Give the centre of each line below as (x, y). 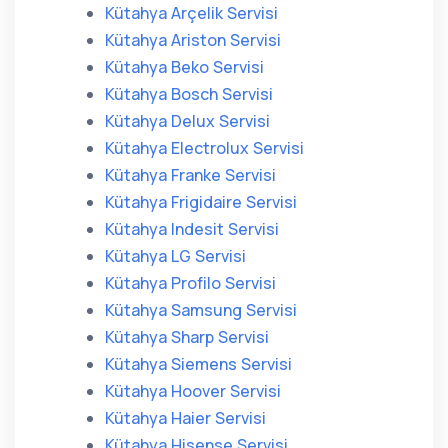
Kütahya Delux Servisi (187, 121)
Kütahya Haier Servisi (185, 418)
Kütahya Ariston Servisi (193, 40)
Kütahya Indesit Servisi (192, 229)
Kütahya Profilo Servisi (190, 283)
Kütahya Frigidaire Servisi (201, 202)
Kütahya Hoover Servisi (193, 391)
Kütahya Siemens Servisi (198, 364)
